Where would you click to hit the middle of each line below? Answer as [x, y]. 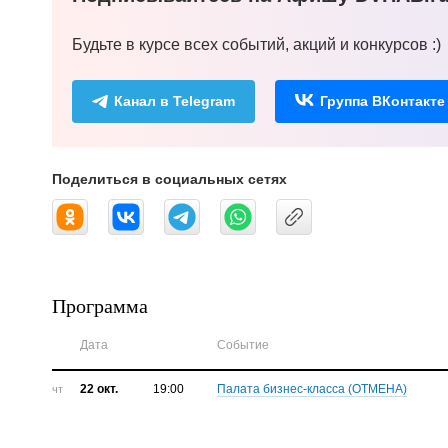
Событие [243, 345]
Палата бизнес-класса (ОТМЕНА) [312, 389]
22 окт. [98, 389]
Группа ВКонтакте [382, 101]
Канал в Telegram [174, 101]
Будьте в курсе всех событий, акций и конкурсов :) [256, 45]
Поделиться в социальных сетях [169, 179]
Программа [100, 306]
